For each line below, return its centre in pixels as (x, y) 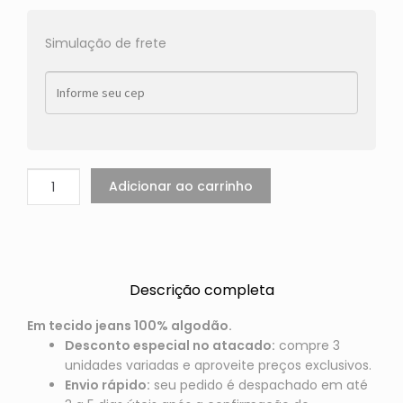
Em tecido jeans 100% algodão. (129, 325)
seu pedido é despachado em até (259, 385)
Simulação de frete (105, 44)
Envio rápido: (107, 385)
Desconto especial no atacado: (170, 345)
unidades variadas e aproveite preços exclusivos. (218, 365)
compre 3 (307, 345)
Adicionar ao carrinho (181, 186)
